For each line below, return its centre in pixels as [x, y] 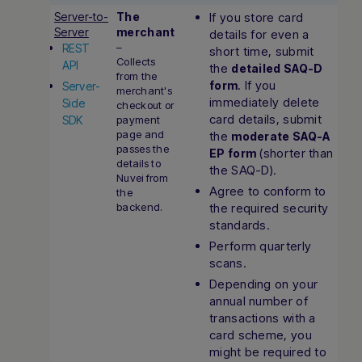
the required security [269, 208]
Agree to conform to [268, 191]
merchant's [144, 90]
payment [139, 120]
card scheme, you [261, 335]
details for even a [259, 34]
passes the [143, 149]
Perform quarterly [261, 246]
